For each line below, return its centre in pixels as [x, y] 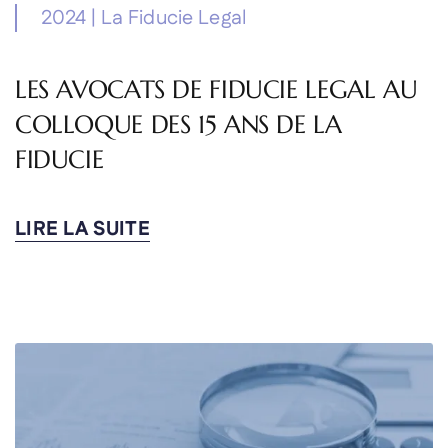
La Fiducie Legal [174, 18]
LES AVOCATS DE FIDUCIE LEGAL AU [216, 90]
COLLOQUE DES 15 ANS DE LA [178, 125]
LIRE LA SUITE [82, 229]
